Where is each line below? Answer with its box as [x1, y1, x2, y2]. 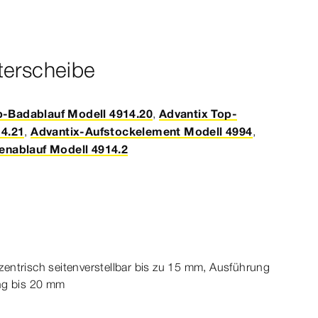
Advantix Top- [158, 106, 238, 121]
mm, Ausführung [181, 260, 270, 274]
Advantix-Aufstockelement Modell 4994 [31, 124, 253, 138]
